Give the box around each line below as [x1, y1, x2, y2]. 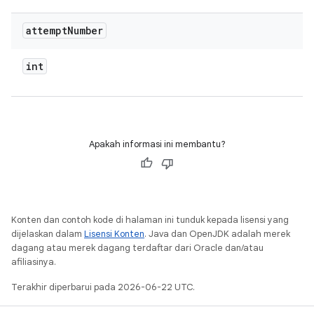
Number [67, 24, 103, 37]
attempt [26, 24, 67, 37]
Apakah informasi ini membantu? [88, 138, 226, 150]
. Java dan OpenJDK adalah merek [144, 228, 290, 240]
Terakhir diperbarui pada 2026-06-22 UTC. [11, 281, 195, 293]
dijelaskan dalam [11, 228, 84, 240]
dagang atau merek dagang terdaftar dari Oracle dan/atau [11, 242, 264, 254]
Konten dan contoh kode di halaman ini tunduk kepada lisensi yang [11, 214, 289, 226]
